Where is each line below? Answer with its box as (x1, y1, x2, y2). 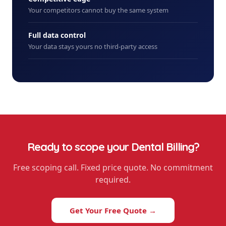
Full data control (28, 30, 86, 40)
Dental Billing (131, 140, 194, 154)
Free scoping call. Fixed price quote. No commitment (13, 162, 213, 173)
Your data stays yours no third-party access (28, 42, 157, 51)
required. (95, 174, 131, 185)
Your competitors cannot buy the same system (28, 6, 168, 15)
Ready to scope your (27, 140, 131, 154)
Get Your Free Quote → (70, 205, 156, 215)
